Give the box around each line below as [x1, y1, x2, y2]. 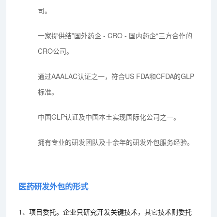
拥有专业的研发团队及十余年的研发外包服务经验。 [38, 137, 194, 147]
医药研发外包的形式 [18, 180, 89, 192]
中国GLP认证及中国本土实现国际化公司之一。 [38, 111, 181, 122]
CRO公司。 [38, 46, 74, 56]
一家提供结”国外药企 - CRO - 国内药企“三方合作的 [38, 30, 193, 40]
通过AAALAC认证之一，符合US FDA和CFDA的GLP [38, 71, 195, 81]
